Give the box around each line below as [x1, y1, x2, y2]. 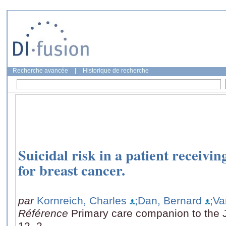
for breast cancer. [18, 159, 125, 181]
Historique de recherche [83, 67, 149, 74]
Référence [18, 207, 71, 219]
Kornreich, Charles [37, 194, 127, 206]
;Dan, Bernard [135, 194, 202, 206]
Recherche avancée [13, 67, 68, 74]
